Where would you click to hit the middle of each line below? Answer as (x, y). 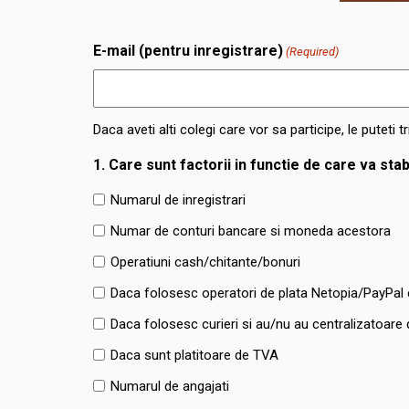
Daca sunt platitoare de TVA (194, 355)
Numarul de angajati (170, 386)
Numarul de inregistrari (178, 199)
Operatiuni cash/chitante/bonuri (205, 262)
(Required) (313, 52)
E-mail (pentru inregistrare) (188, 51)
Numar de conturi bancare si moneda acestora (251, 231)
